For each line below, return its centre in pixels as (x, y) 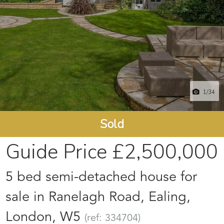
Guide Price (56, 152)
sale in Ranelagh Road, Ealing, (98, 197)
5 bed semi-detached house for (101, 177)
